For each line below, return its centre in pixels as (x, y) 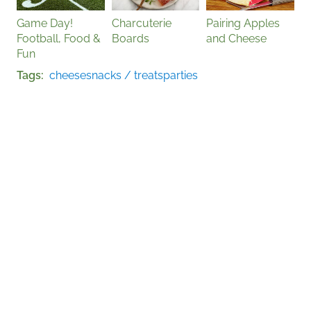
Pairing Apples (243, 23)
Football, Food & (59, 38)
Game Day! (45, 23)
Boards (130, 38)
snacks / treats (125, 75)
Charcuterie (141, 23)
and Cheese (237, 38)
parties (180, 75)
